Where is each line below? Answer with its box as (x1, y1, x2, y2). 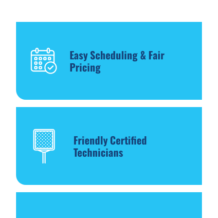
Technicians (73, 145, 123, 160)
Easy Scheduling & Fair (70, 47, 165, 63)
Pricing (70, 59, 101, 75)
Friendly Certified (73, 132, 147, 148)
